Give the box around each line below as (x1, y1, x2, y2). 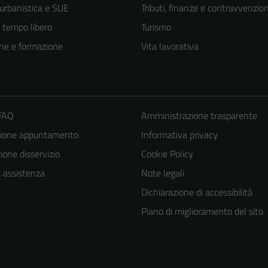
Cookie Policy (141, 146, 193, 161)
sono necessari (153, 217, 212, 232)
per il (153, 233, 172, 248)
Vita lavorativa (141, 38, 199, 53)
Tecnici (153, 184, 183, 200)
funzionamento (153, 249, 214, 264)
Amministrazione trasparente (141, 108, 257, 123)
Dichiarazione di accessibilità (141, 184, 252, 199)
